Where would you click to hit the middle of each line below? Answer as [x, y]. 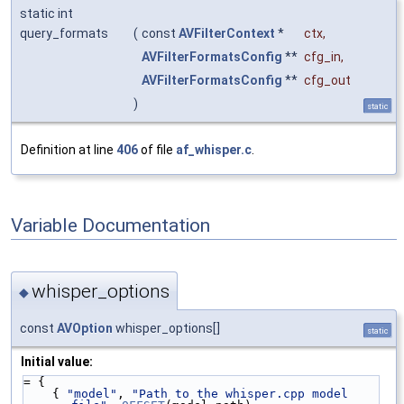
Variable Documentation [110, 225]
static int [46, 13]
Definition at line [69, 149]
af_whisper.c [214, 149]
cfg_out [327, 80]
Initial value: [57, 361]
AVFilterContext [227, 33]
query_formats [64, 33]
